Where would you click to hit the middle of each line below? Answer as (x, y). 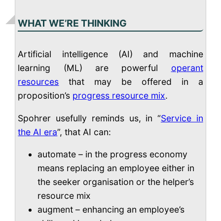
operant (187, 68)
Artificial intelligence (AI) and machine (110, 54)
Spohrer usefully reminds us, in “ (89, 118)
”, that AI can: (84, 132)
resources (38, 82)
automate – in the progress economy (113, 154)
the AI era (38, 132)
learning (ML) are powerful (94, 68)
